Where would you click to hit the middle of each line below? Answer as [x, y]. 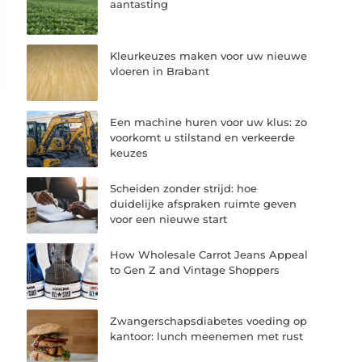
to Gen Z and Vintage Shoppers [195, 270]
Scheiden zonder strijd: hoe [184, 188]
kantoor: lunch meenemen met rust [207, 337]
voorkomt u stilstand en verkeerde [203, 137]
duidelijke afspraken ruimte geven [204, 203]
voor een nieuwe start [169, 219]
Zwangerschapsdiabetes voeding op [209, 321]
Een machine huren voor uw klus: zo [209, 122]
